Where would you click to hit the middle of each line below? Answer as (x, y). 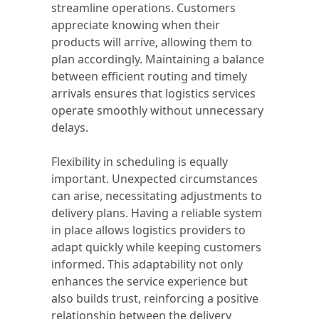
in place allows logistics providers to (148, 230)
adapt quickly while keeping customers (156, 247)
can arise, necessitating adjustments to (157, 196)
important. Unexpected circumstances (155, 179)
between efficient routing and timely (149, 76)
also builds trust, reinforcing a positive (155, 298)
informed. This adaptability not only (147, 264)
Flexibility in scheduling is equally (140, 162)
